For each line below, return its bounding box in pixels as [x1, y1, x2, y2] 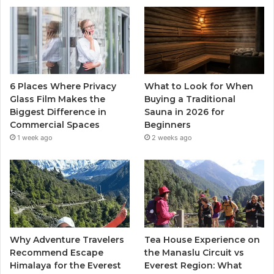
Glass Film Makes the [10, 94, 105, 105]
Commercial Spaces [10, 119, 100, 131]
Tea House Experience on [144, 234, 261, 245]
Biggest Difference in [10, 106, 106, 118]
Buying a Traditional [144, 94, 236, 105]
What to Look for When [144, 81, 254, 92]
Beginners [144, 119, 191, 131]
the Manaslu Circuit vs [144, 246, 245, 258]
